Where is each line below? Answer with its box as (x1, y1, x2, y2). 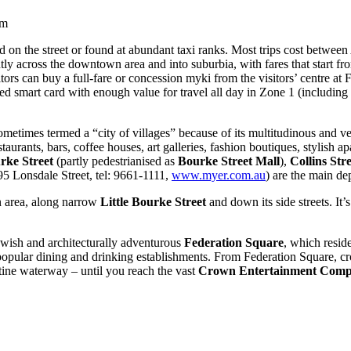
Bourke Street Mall (178, 154, 280, 168)
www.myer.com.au (172, 168, 266, 182)
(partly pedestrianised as (53, 154, 178, 168)
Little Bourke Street (100, 194, 206, 208)
